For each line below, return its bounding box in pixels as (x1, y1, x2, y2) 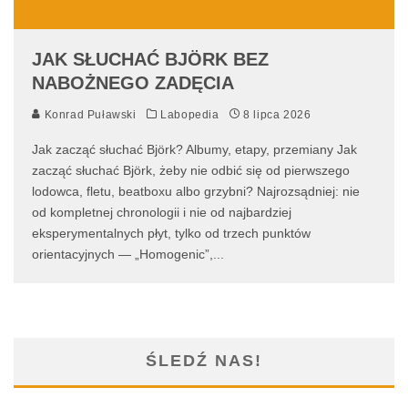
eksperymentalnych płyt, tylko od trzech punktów (32, 226, 311, 241)
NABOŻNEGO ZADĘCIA (32, 73, 234, 94)
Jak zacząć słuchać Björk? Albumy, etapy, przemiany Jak (32, 142, 357, 158)
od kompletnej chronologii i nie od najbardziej (32, 205, 291, 220)
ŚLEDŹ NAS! (146, 352, 262, 371)
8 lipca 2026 (243, 108, 311, 122)
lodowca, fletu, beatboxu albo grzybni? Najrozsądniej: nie (32, 184, 360, 199)
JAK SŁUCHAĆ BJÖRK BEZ (32, 49, 269, 70)
